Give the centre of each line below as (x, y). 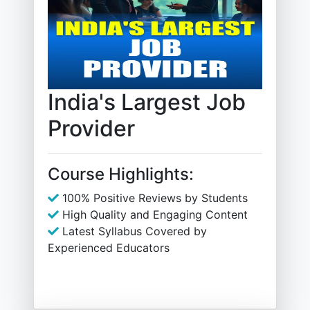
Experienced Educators (109, 248)
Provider (91, 128)
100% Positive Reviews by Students (153, 198)
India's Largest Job (147, 102)
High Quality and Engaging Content (153, 215)
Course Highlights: (121, 174)
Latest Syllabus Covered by (133, 231)
